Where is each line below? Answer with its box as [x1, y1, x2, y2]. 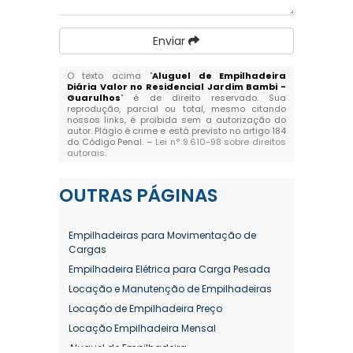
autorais [66, 147, 105, 159]
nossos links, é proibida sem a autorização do [66, 113, 287, 126]
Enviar [153, 33, 189, 49]
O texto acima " [66, 69, 152, 82]
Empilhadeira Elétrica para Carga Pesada [68, 262, 270, 276]
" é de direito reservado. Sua [120, 91, 287, 104]
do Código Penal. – [66, 136, 155, 148]
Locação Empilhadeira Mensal [68, 321, 216, 335]
